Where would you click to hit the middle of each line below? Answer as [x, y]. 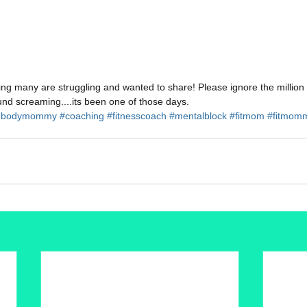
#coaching [82, 116]
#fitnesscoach [137, 116]
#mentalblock [198, 116]
